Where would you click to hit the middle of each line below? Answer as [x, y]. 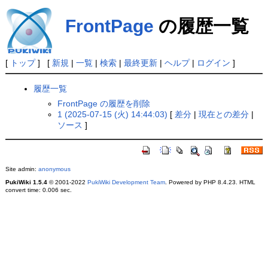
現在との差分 [224, 114]
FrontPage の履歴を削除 [104, 103]
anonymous [54, 169]
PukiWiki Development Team [126, 182]
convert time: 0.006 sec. [38, 190]
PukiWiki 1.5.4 [26, 182]
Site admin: [22, 169]
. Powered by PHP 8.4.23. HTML [210, 182]
